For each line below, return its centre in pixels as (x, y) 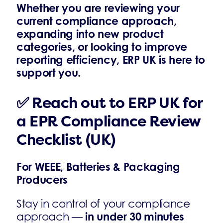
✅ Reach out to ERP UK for (110, 103)
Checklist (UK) (66, 140)
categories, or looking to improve (102, 47)
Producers (42, 179)
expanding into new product (90, 34)
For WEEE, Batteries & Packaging (98, 167)
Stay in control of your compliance (103, 204)
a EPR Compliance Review (109, 121)
